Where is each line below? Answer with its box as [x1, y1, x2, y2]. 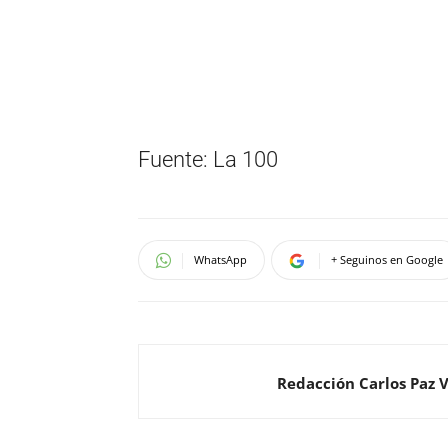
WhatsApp [194, 252, 247, 267]
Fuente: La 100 [138, 147, 278, 172]
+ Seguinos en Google [331, 252, 443, 267]
